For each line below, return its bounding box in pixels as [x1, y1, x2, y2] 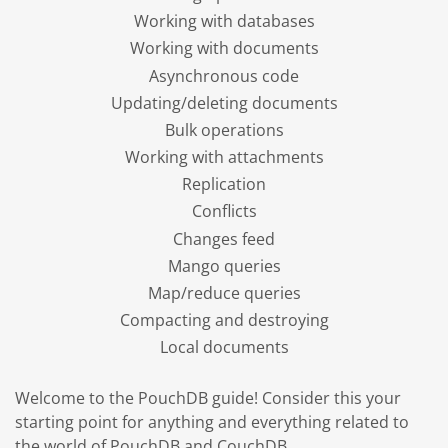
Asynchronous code [149, 64, 299, 87]
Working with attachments [124, 146, 324, 169]
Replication [182, 173, 266, 196]
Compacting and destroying [119, 309, 329, 332]
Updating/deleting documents [110, 91, 338, 114]
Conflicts [191, 200, 257, 223]
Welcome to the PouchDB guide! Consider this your [15, 387, 401, 409]
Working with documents [129, 37, 319, 60]
